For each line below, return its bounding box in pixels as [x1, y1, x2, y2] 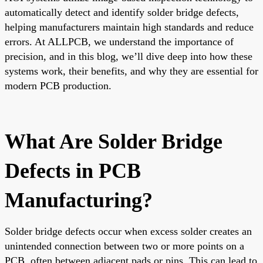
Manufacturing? [5, 188, 153, 212]
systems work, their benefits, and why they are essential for [5, 65, 258, 77]
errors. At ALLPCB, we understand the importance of [5, 35, 234, 48]
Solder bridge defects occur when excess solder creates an [5, 225, 252, 237]
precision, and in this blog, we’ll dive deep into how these [5, 50, 252, 62]
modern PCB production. [5, 79, 112, 92]
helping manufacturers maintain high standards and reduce [5, 21, 254, 33]
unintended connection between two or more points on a [5, 240, 244, 252]
